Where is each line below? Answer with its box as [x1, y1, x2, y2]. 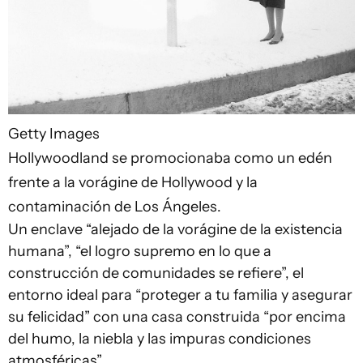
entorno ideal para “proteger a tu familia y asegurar [8, 286, 352, 305]
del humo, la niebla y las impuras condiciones [8, 330, 311, 348]
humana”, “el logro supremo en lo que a [8, 242, 271, 261]
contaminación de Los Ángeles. [8, 198, 221, 216]
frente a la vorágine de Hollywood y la [8, 173, 258, 192]
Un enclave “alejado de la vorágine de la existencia [8, 220, 343, 239]
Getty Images [8, 125, 100, 143]
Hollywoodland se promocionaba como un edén [8, 149, 332, 168]
